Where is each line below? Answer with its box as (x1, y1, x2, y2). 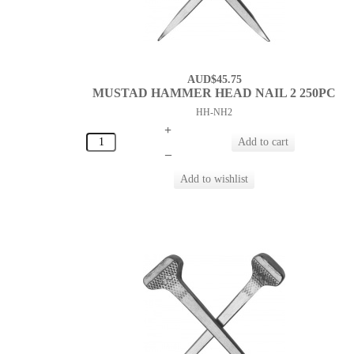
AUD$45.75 (186, 73, 242, 86)
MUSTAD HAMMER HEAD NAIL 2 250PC (92, 86, 337, 100)
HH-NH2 (196, 107, 233, 119)
